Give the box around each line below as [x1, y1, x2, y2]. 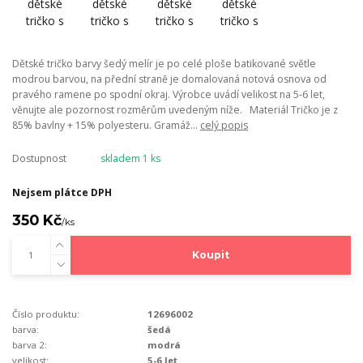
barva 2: [12, 339, 47, 351]
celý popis [200, 118, 248, 132]
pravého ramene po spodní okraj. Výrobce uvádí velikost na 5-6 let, [12, 88, 325, 101]
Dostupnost [12, 151, 66, 165]
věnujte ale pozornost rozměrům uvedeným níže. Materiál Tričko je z [12, 103, 338, 117]
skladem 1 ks [100, 151, 160, 165]
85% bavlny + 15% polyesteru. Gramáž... [12, 118, 200, 132]
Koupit [191, 249, 229, 262]
